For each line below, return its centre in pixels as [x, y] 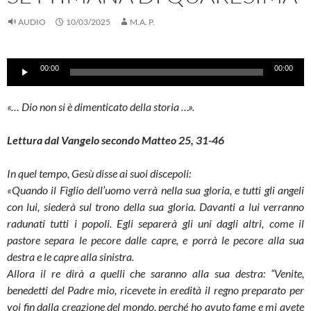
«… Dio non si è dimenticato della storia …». [101, 107]
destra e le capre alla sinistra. [70, 257]
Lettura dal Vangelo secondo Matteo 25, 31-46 [116, 140]
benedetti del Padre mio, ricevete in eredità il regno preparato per [155, 290]
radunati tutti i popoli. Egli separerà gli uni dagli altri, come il [155, 224]
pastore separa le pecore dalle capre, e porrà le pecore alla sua [155, 240]
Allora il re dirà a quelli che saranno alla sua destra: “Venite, [155, 274]
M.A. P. [142, 22]
